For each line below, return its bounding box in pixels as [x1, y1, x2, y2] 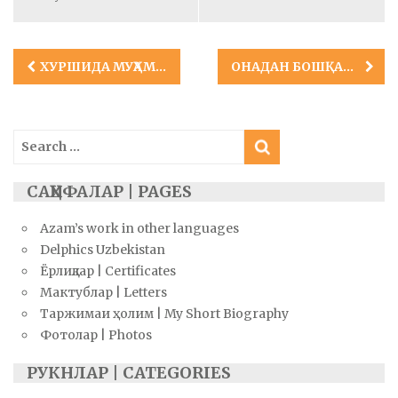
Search [13, 131, 59, 147]
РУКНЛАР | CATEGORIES [27, 362, 231, 384]
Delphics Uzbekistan [40, 242, 165, 259]
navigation [13, 77, 141, 107]
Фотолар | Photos [40, 327, 152, 344]
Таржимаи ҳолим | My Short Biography [40, 306, 289, 322]
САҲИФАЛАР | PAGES [27, 181, 192, 203]
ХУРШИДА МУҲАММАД [40, 59, 155, 76]
